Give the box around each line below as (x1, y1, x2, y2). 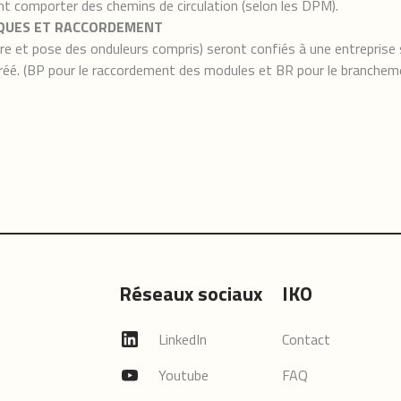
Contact (281, 328, 330, 350)
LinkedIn (158, 328, 208, 350)
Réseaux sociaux (119, 278, 263, 309)
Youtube (158, 364, 209, 386)
